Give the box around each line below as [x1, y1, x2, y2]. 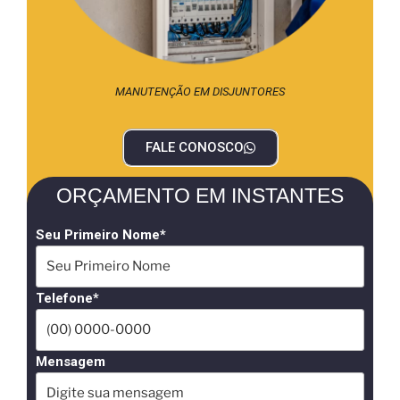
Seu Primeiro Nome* [36, 226, 166, 243]
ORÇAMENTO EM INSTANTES [56, 183, 344, 207]
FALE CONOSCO [145, 138, 244, 155]
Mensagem [36, 353, 105, 370]
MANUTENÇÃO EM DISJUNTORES [115, 85, 285, 99]
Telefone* [36, 289, 99, 306]
